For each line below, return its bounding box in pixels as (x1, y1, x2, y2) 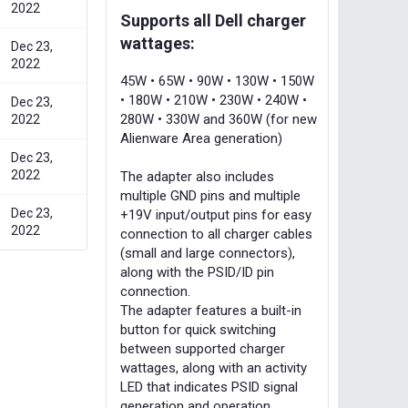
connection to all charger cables (120, 226, 312, 242)
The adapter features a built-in (120, 302, 301, 319)
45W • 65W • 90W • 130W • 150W (120, 73, 314, 89)
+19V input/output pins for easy (120, 207, 311, 223)
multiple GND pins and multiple (120, 188, 301, 204)
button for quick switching (120, 321, 276, 338)
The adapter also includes (120, 168, 274, 185)
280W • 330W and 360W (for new (120, 111, 317, 127)
